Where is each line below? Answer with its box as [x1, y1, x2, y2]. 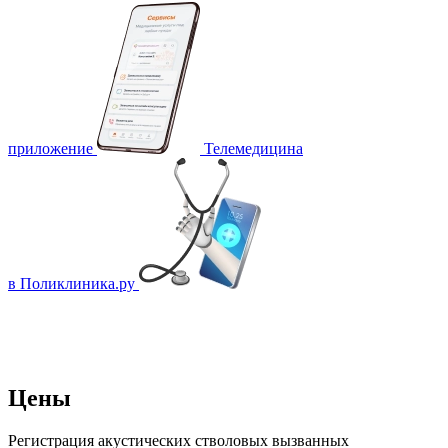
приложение [8, 140, 93, 158]
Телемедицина [204, 140, 303, 158]
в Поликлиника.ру [8, 275, 135, 293]
